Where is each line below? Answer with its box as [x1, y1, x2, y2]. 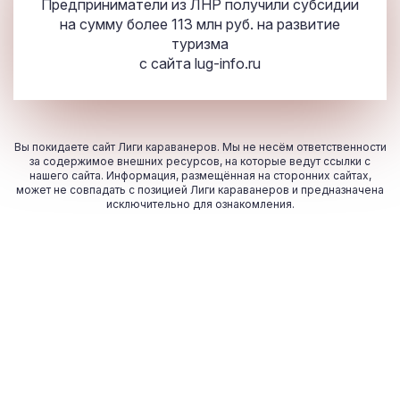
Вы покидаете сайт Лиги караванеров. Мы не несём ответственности [13, 140, 387, 154]
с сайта [139, 54, 195, 73]
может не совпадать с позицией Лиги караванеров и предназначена [16, 183, 384, 197]
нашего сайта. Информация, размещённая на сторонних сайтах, [29, 169, 371, 183]
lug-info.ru [195, 54, 261, 73]
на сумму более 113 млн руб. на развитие [60, 15, 340, 34]
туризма [171, 35, 229, 54]
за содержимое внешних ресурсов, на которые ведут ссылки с [29, 154, 371, 169]
